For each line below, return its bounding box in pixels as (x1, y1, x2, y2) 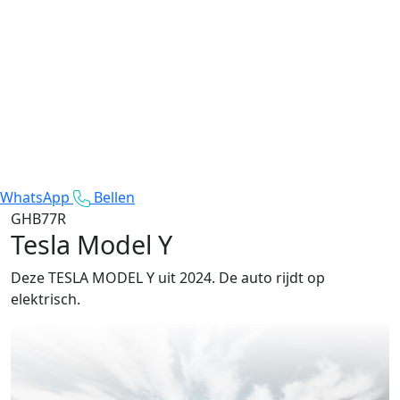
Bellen (94, 187, 135, 207)
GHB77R (11, 208, 66, 229)
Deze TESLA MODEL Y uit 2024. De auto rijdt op (11, 267, 325, 287)
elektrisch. (11, 288, 80, 309)
